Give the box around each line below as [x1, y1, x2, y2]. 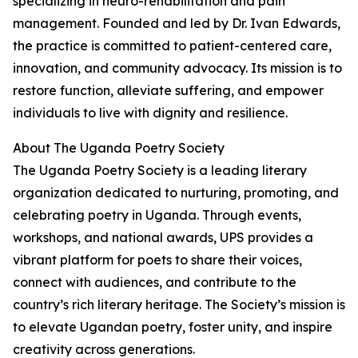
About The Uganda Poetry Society [13, 140, 225, 157]
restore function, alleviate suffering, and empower [13, 82, 324, 99]
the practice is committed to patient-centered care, [13, 38, 332, 54]
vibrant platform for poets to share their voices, [13, 252, 302, 268]
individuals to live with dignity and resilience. [13, 105, 288, 121]
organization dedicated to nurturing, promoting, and [13, 185, 339, 201]
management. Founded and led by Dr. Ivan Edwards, [13, 15, 340, 32]
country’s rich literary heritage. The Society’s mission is [13, 296, 345, 313]
